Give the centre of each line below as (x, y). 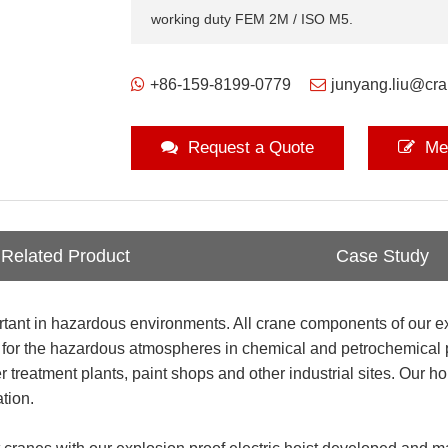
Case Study (383, 256)
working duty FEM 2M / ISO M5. (251, 19)
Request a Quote (250, 147)
